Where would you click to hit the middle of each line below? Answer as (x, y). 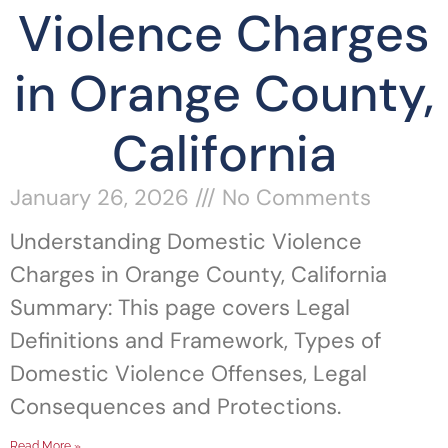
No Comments (293, 197)
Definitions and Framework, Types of (195, 340)
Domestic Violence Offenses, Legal (188, 373)
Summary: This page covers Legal (180, 307)
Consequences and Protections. (175, 406)
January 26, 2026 (102, 197)
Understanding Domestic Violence (186, 241)
